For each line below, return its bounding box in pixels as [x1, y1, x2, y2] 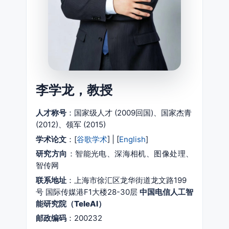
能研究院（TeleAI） [36, 198, 106, 209]
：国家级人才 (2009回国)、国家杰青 [66, 108, 192, 118]
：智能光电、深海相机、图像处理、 [67, 149, 194, 159]
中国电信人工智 [140, 187, 193, 197]
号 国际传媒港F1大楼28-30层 [36, 187, 140, 197]
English [119, 134, 146, 144]
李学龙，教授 [36, 82, 112, 97]
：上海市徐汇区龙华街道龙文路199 [66, 175, 187, 185]
